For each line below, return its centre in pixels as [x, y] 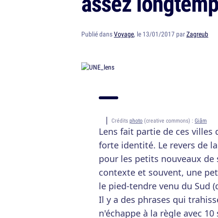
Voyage [124, 34]
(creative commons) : [169, 120]
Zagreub [197, 34]
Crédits [120, 120]
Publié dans [98, 34]
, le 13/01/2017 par [160, 34]
